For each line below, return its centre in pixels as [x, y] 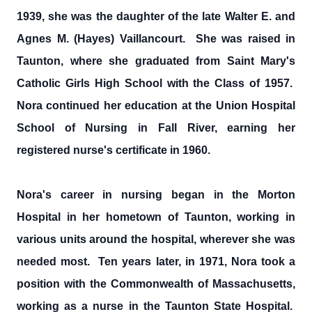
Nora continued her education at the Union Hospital [156, 106]
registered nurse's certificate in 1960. [114, 150]
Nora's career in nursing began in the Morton [156, 195]
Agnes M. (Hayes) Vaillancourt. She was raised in [156, 39]
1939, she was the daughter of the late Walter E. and [156, 16]
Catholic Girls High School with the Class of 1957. [156, 83]
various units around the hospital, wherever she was [156, 239]
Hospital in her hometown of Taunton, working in [156, 217]
